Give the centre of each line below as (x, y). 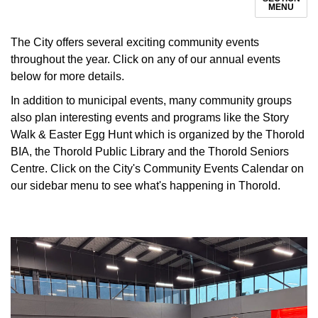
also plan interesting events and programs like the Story (150, 117)
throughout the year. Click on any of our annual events (146, 59)
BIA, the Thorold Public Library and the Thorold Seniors (150, 152)
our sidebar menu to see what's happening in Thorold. (146, 186)
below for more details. (67, 76)
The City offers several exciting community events (135, 42)
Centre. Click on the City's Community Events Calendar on (157, 169)
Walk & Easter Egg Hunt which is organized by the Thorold (158, 135)
